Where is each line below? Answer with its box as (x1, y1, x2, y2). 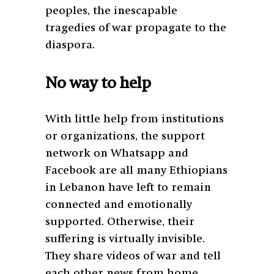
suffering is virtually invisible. (45, 234, 205, 245)
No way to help (45, 76, 150, 92)
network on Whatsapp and (45, 148, 188, 160)
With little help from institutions (45, 114, 224, 125)
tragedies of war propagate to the (45, 23, 226, 34)
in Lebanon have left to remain (45, 182, 211, 194)
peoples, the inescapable (45, 6, 177, 17)
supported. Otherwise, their (45, 217, 194, 228)
